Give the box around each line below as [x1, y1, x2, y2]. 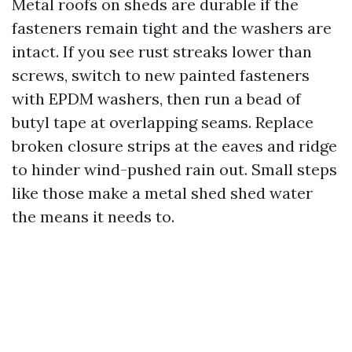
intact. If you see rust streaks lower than [12, 42, 312, 61]
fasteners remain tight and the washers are [12, 18, 332, 38]
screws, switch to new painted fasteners [12, 65, 310, 85]
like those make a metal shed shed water [12, 183, 313, 203]
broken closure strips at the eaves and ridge [12, 136, 337, 156]
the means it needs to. [12, 207, 174, 226]
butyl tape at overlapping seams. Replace [12, 112, 313, 132]
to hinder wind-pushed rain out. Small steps [12, 159, 337, 179]
